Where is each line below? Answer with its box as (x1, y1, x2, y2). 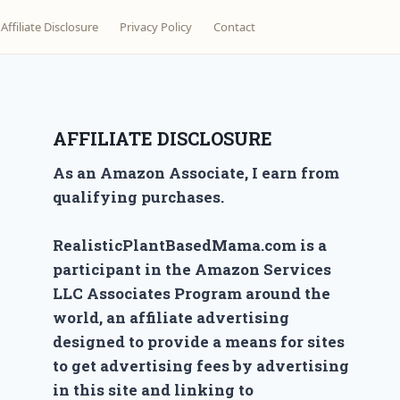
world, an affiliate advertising (53, 307, 290, 328)
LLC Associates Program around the (53, 283, 331, 304)
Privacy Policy (120, 19, 192, 35)
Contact (213, 19, 255, 35)
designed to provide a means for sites (53, 331, 346, 352)
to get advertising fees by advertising (53, 355, 350, 376)
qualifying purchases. (53, 187, 225, 207)
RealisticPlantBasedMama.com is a (53, 235, 328, 255)
